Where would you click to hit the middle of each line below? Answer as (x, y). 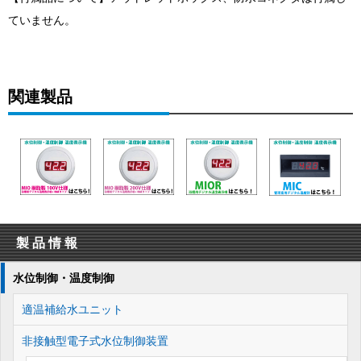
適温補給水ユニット (73, 309)
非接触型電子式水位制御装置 (95, 340)
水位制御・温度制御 (64, 277)
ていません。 (42, 19)
